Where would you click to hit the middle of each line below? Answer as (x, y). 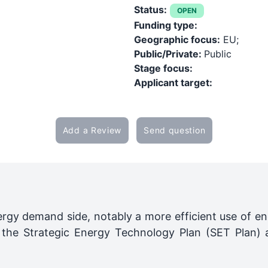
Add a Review (92, 130)
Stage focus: (163, 68)
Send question (175, 130)
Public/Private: (169, 54)
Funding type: (166, 25)
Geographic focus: (177, 39)
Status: (150, 10)
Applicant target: (173, 83)
